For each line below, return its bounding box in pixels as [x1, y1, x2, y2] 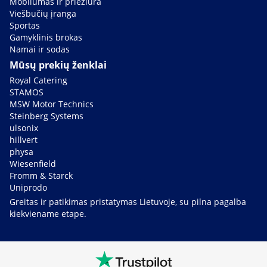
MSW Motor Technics [10, 98, 94, 110]
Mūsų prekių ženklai [10, 58, 107, 72]
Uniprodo [10, 182, 47, 194]
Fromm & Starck [10, 170, 73, 182]
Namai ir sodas [10, 44, 70, 55]
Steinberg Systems [10, 110, 83, 122]
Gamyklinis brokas [10, 32, 82, 44]
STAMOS [10, 86, 44, 98]
